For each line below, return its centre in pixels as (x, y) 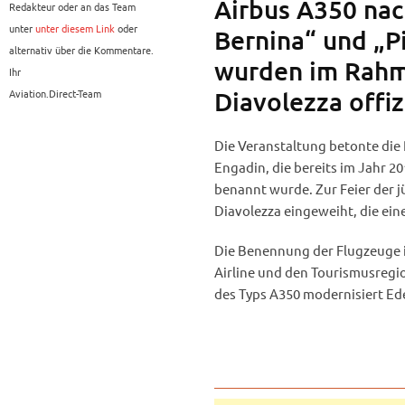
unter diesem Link (75, 28)
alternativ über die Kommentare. (81, 50)
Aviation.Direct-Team (55, 94)
